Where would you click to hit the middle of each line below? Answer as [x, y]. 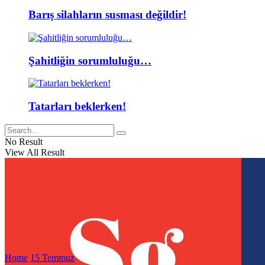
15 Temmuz [52, 257]
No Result [24, 141]
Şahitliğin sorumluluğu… [90, 60]
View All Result [35, 152]
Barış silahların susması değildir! [107, 15]
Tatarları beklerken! [77, 106]
